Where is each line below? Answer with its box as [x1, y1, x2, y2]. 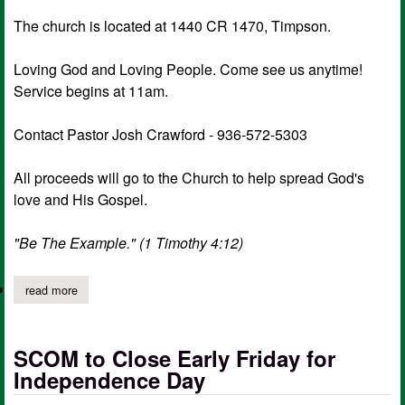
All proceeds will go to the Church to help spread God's [14, 167, 364, 189]
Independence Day [14, 363, 205, 395]
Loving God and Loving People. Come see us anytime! [14, 59, 363, 80]
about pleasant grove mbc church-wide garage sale [77, 280, 338, 298]
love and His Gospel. [14, 189, 147, 211]
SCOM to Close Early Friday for [14, 342, 335, 373]
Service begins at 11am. [14, 80, 168, 102]
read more [24, 280, 78, 298]
